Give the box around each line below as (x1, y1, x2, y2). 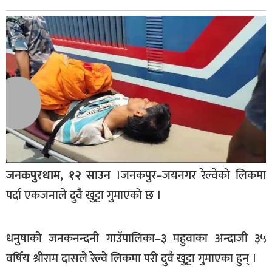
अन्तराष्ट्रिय (19, 202, 56, 219)
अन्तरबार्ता (19, 226, 55, 243)
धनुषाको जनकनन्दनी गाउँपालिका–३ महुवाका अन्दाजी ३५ (6, 228, 266, 250)
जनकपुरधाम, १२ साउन (6, 165, 111, 186)
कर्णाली (19, 22, 47, 39)
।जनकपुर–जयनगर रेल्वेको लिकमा (110, 165, 267, 186)
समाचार (19, 152, 47, 169)
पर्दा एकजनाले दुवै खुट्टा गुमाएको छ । (6, 185, 161, 206)
